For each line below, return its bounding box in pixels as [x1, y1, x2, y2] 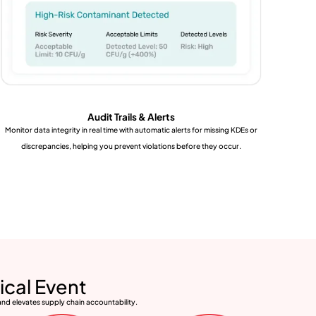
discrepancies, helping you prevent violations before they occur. [21, 141, 241, 150]
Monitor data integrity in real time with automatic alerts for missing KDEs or [5, 125, 257, 134]
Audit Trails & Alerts [87, 111, 175, 123]
